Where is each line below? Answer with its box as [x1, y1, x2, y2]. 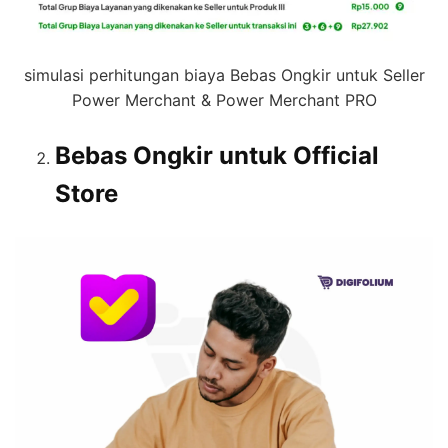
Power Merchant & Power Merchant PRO [71, 90, 377, 111]
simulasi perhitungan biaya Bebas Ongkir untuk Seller [23, 65, 425, 86]
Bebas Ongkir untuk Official [55, 141, 379, 171]
